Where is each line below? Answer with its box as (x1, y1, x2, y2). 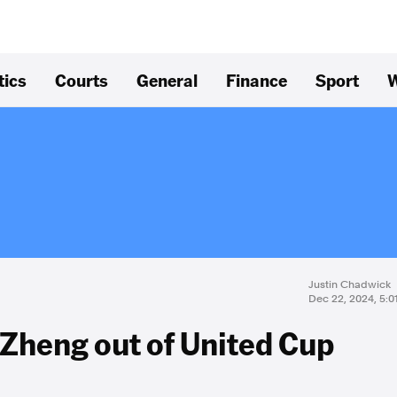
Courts (55, 68, 108, 91)
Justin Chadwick (308, 278, 391, 291)
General (136, 68, 198, 91)
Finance (226, 68, 287, 91)
